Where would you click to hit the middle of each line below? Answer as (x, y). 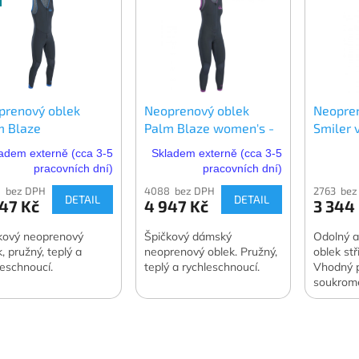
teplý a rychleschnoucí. (202, 266)
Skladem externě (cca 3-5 (217, 153)
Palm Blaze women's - (210, 127)
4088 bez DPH (180, 190)
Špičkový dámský (188, 236)
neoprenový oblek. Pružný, (211, 251)
